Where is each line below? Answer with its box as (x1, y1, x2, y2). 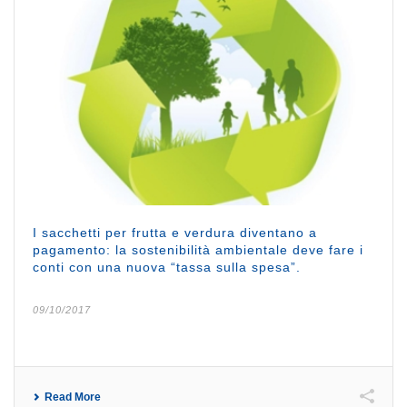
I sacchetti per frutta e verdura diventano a (33, 224, 317, 240)
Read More (45, 390, 101, 403)
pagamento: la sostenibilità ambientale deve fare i (33, 242, 363, 257)
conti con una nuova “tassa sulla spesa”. (33, 259, 301, 274)
